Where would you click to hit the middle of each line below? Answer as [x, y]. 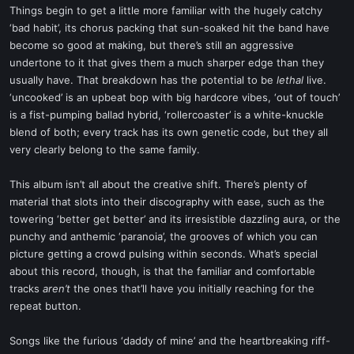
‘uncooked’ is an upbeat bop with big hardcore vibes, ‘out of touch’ [175, 97]
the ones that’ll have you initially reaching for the [192, 288]
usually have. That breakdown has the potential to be [143, 80]
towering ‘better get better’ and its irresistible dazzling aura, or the [175, 219]
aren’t [56, 288]
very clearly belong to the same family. [105, 149]
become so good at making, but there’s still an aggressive [152, 45]
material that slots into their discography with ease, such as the [167, 201]
